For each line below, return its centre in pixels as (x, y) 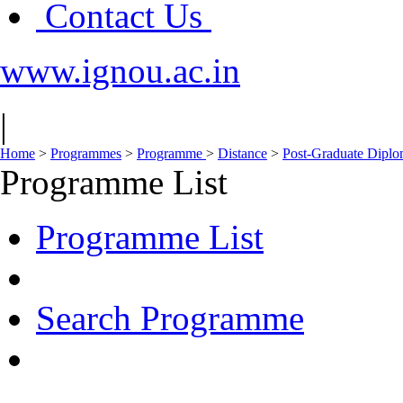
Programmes (86, 153)
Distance (242, 153)
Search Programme (170, 318)
